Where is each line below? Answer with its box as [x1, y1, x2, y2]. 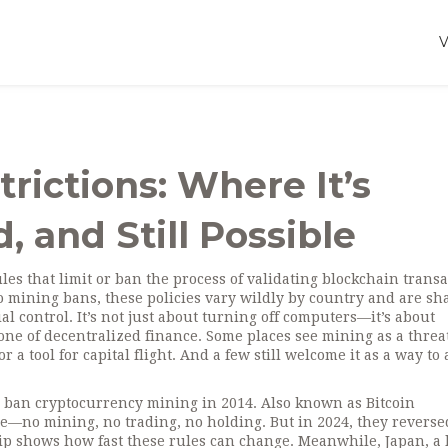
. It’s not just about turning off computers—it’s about [69, 309, 435, 325]
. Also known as [253, 395, 366, 411]
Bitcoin [366, 395, 415, 411]
